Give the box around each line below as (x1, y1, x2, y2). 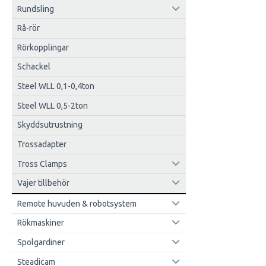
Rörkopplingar (17, 42, 69, 52)
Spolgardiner (17, 237, 65, 248)
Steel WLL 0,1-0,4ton (17, 81, 94, 91)
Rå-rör (17, 23, 40, 33)
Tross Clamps (17, 159, 67, 169)
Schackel (17, 62, 50, 72)
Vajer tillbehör (17, 178, 69, 188)
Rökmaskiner (17, 218, 64, 228)
